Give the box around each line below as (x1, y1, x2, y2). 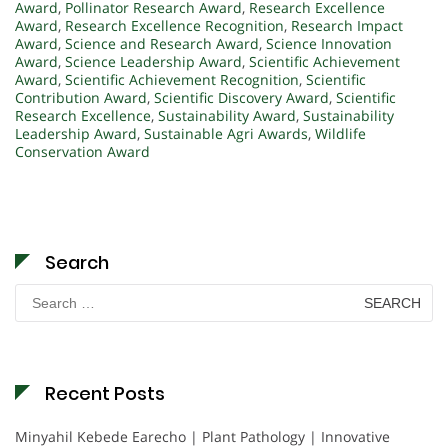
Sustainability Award (158, 106, 296, 126)
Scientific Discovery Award (154, 88, 329, 108)
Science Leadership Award (65, 52, 242, 72)
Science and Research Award (65, 34, 259, 54)
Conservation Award (15, 142, 150, 162)
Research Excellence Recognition (65, 16, 284, 36)
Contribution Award (15, 88, 147, 108)
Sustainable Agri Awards (144, 124, 308, 144)
